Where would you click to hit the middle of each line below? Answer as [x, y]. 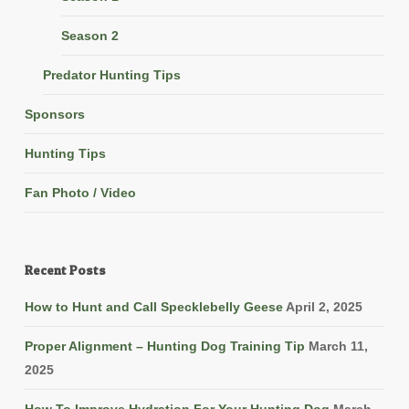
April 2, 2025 [324, 307]
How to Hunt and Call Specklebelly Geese [153, 307]
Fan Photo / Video [80, 193]
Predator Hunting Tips [111, 75]
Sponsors [54, 115]
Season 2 [89, 36]
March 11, [338, 346]
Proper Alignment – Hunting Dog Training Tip [164, 346]
